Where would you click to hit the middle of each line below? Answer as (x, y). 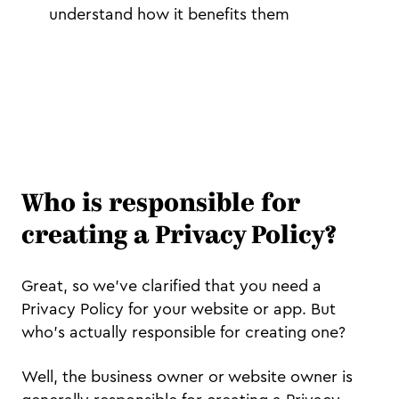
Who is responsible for (161, 205)
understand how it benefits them (169, 15)
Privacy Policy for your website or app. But (179, 309)
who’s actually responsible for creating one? (183, 333)
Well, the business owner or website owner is (187, 377)
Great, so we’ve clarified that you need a (171, 286)
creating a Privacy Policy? (179, 237)
